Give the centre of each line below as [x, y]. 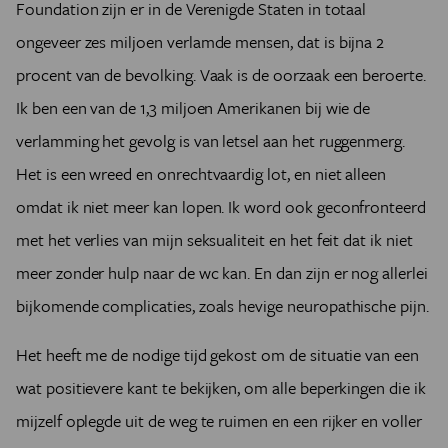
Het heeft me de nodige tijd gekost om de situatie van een [217, 355]
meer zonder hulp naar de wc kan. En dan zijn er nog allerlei [222, 273]
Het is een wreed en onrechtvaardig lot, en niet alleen [201, 174]
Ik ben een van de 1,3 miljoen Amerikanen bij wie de [193, 108]
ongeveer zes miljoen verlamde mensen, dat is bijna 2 [200, 42]
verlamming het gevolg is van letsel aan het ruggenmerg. [211, 141]
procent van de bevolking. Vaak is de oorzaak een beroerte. [221, 75]
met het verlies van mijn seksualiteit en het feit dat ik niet [214, 240]
